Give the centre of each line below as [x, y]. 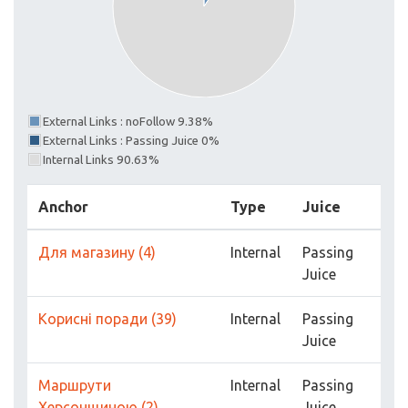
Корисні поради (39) [107, 319]
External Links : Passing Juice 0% [131, 141]
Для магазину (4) [97, 253]
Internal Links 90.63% [101, 160]
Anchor [63, 207]
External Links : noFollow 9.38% [128, 122]
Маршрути [75, 386]
